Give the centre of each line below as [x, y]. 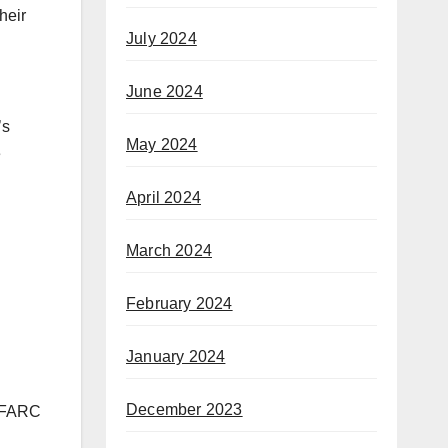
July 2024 [161, 38]
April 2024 [163, 197]
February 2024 [179, 303]
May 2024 [162, 144]
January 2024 [176, 356]
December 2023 [184, 409]
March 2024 [169, 250]
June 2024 [164, 91]
